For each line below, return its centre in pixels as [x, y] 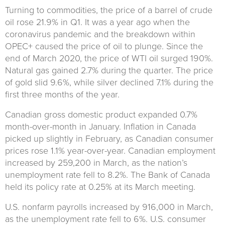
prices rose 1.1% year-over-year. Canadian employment [110, 150]
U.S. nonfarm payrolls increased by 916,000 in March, [109, 207]
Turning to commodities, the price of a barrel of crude [109, 10]
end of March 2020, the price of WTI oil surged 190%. [109, 58]
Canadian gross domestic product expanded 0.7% [101, 114]
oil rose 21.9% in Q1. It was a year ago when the [97, 22]
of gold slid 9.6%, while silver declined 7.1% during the [109, 82]
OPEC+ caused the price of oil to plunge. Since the [104, 46]
